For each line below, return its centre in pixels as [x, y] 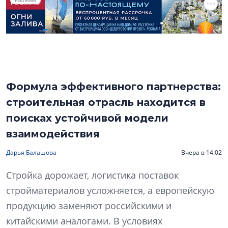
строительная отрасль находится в [106, 103]
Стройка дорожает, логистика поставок [92, 175]
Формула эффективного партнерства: [113, 87]
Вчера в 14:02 [202, 153]
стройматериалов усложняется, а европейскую [110, 191]
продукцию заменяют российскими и [89, 206]
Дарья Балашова [31, 153]
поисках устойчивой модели [87, 118]
